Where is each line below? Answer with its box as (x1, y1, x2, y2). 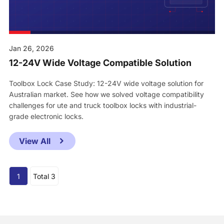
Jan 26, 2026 (8, 44, 54, 53)
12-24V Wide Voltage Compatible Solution (8, 57, 191, 68)
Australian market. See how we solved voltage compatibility (8, 90, 204, 99)
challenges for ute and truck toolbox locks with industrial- (8, 101, 196, 110)
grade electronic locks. (8, 112, 83, 121)
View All (18, 136, 52, 146)
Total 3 (32, 172, 55, 181)
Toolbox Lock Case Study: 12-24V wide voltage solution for (8, 79, 203, 88)
